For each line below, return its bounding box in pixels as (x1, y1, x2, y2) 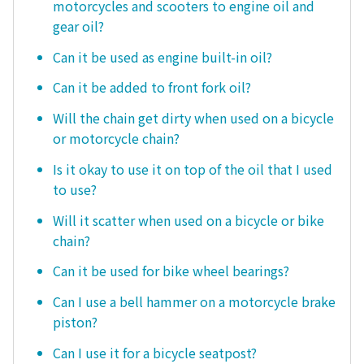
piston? (53, 312, 97, 332)
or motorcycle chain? (53, 128, 180, 149)
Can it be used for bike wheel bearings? (53, 261, 289, 281)
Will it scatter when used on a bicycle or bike (53, 210, 324, 230)
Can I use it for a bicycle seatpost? (53, 342, 257, 362)
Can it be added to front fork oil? (53, 77, 251, 97)
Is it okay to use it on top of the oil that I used (53, 158, 332, 179)
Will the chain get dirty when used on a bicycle (53, 108, 334, 128)
